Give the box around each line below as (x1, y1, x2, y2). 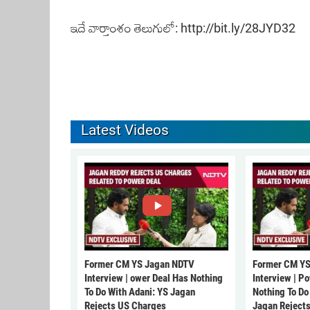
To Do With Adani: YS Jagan (84, 286, 195, 299)
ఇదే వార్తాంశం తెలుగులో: (71, 21, 181, 36)
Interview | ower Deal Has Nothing (84, 272, 223, 285)
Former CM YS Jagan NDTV (84, 258, 194, 271)
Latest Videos (81, 122, 169, 139)
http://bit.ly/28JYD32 (181, 21, 298, 36)
